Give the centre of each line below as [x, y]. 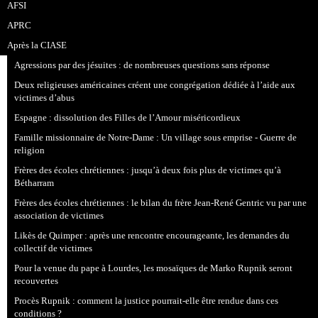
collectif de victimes [54, 248]
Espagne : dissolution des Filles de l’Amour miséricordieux [128, 117]
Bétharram [34, 183]
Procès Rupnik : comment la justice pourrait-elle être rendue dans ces [147, 301]
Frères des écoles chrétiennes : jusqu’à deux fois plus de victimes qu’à [148, 170]
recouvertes [37, 281]
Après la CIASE [37, 45]
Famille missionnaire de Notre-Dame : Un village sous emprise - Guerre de [156, 137]
